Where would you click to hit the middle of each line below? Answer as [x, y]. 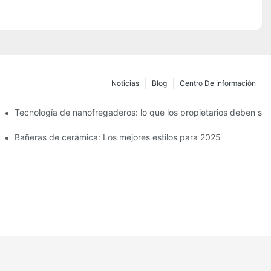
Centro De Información [218, 83]
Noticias [125, 83]
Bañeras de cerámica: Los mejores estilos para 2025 [118, 137]
